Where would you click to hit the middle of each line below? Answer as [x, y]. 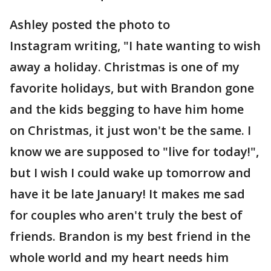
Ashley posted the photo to [90, 25]
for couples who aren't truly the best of [126, 215]
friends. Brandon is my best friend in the [130, 237]
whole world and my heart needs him [119, 258]
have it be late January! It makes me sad [127, 194]
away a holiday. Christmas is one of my [125, 67]
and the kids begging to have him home [127, 109]
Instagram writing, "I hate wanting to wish [135, 46]
